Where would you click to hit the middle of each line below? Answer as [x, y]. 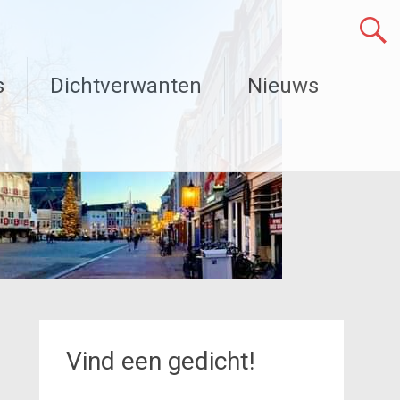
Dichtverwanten [126, 86]
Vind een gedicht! [160, 361]
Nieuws [283, 86]
